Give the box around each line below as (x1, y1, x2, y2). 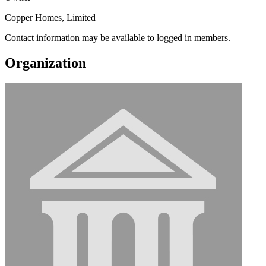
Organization (5, 55, 86, 71)
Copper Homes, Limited (5, 12, 96, 23)
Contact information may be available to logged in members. (5, 32, 230, 43)
